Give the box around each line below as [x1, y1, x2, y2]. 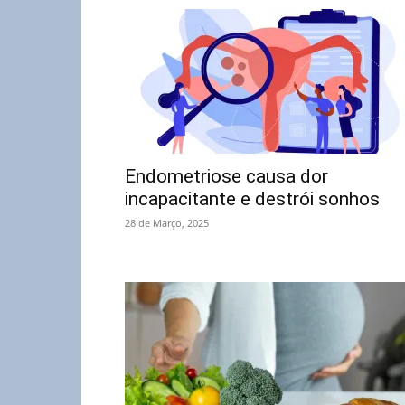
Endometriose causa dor [125, 165, 328, 187]
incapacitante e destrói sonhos [125, 188, 380, 210]
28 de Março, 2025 [125, 216, 209, 230]
